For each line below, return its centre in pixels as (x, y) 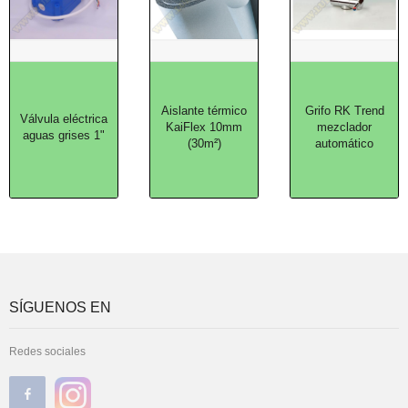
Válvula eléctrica (64, 119)
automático (344, 143)
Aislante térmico (204, 111)
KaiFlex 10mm (204, 127)
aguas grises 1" (64, 135)
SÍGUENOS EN (60, 307)
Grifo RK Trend (344, 111)
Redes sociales (47, 352)
